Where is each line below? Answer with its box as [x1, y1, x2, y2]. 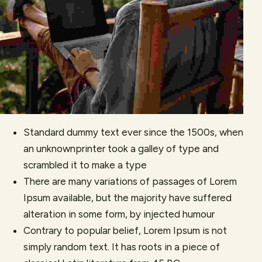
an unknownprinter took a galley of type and [23, 142, 219, 154]
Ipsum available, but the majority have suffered [23, 191, 232, 204]
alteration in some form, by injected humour [23, 208, 215, 220]
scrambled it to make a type [23, 158, 147, 171]
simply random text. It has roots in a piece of [23, 240, 220, 253]
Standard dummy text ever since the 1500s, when [23, 126, 243, 138]
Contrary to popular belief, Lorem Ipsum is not [23, 224, 227, 236]
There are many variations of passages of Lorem [23, 175, 237, 187]
